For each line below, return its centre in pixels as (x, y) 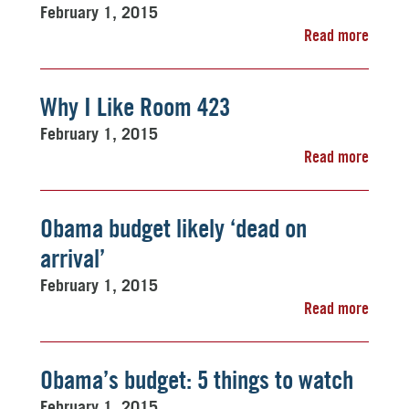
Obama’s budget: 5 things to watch (197, 380)
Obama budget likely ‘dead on (173, 228)
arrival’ (73, 258)
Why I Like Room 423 (135, 107)
